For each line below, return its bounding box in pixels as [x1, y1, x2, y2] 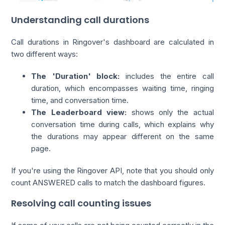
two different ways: [11, 49, 78, 59]
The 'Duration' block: [31, 71, 120, 81]
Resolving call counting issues [11, 196, 152, 209]
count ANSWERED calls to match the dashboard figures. [11, 177, 206, 187]
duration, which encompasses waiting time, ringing [31, 83, 214, 93]
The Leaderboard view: [31, 107, 127, 117]
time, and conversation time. [31, 95, 129, 105]
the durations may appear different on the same [31, 131, 214, 141]
